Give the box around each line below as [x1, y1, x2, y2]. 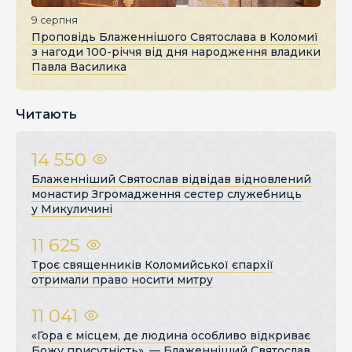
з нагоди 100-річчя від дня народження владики [31, 44, 321, 59]
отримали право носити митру [31, 272, 213, 287]
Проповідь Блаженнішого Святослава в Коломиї [31, 29, 318, 44]
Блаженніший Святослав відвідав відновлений [31, 171, 311, 186]
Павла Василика [31, 59, 126, 74]
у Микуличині [31, 201, 112, 216]
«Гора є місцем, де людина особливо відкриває [31, 328, 310, 343]
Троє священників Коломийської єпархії [31, 257, 273, 272]
